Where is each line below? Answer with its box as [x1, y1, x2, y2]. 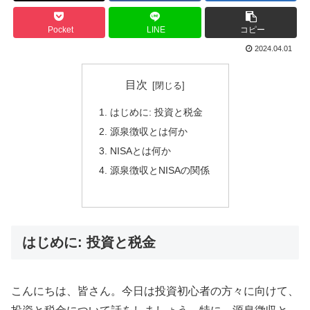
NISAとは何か [109, 145, 171, 156]
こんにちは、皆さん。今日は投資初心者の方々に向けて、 [11, 284, 299, 297]
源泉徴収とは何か [109, 126, 188, 138]
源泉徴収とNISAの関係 [109, 164, 210, 176]
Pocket [47, 25, 73, 35]
